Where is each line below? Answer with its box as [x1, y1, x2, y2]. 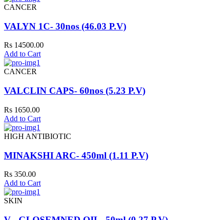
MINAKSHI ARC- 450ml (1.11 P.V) [4, 150, 148, 161]
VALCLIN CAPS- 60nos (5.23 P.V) [4, 85, 145, 96]
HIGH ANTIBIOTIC [4, 132, 71, 140]
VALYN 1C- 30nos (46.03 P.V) [4, 21, 126, 31]
